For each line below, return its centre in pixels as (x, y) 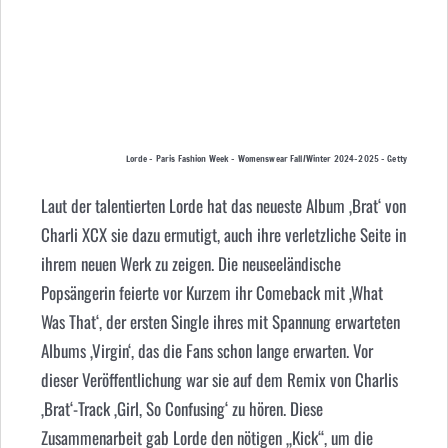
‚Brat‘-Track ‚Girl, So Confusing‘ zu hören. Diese (181, 409)
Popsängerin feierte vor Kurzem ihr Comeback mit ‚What (211, 293)
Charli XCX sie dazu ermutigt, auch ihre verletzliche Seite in (223, 235)
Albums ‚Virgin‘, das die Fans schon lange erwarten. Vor (206, 351)
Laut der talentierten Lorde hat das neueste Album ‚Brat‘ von (223, 206)
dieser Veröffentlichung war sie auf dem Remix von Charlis (219, 380)
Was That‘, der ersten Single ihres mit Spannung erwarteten (220, 322)
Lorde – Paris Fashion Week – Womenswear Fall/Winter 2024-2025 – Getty (266, 158)
